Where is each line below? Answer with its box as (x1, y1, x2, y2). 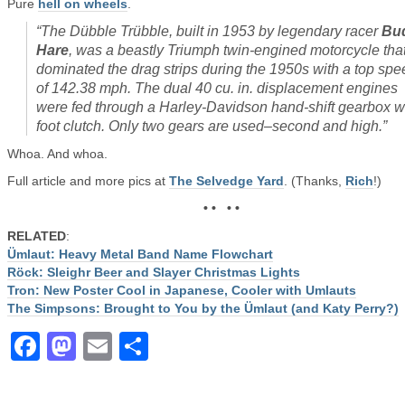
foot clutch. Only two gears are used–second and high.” (36, 118, 387, 134)
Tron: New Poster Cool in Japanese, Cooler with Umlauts (7, 283, 356, 297)
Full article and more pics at (7, 174, 169, 188)
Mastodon (76, 330, 215, 363)
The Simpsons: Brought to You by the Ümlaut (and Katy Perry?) (7, 301, 399, 316)
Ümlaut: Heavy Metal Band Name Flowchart (7, 247, 273, 261)
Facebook (40, 330, 177, 363)
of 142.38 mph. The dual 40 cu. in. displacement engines (36, 80, 398, 96)
